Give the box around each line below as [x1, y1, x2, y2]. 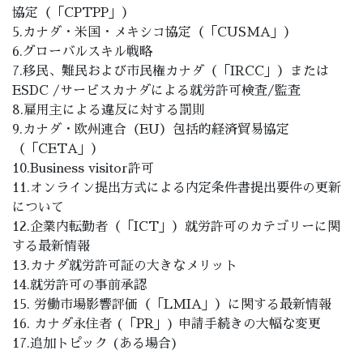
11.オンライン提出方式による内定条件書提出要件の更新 [12, 181, 341, 194]
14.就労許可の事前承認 [12, 279, 147, 292]
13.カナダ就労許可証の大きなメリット [12, 259, 237, 272]
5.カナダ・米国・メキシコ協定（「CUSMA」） [12, 26, 297, 39]
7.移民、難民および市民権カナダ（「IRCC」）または [12, 65, 329, 78]
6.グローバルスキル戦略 [12, 45, 152, 58]
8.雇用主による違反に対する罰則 [12, 104, 205, 117]
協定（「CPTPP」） [12, 6, 135, 19]
